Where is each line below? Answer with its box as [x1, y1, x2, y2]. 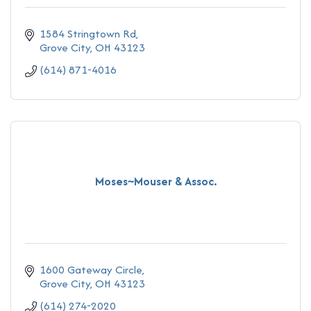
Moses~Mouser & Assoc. [94, 173, 217, 190]
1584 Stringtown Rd [40, 25, 137, 42]
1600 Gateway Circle [40, 261, 143, 278]
